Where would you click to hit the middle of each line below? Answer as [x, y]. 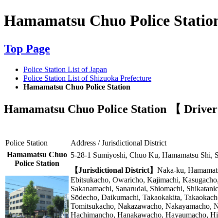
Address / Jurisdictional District [118, 143]
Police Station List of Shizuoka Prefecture [87, 78]
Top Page [27, 48]
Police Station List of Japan [65, 69]
